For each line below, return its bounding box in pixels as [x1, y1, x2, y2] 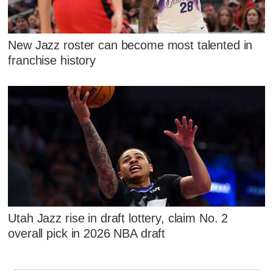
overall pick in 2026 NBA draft [8, 227, 166, 241]
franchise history [8, 53, 96, 67]
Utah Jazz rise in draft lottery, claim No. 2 [8, 211, 229, 225]
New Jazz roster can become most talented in [8, 38, 253, 52]
